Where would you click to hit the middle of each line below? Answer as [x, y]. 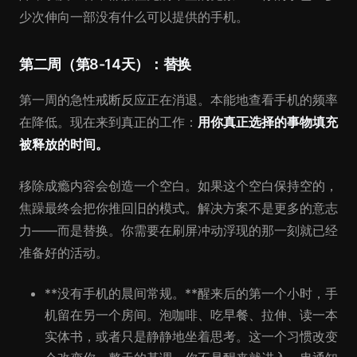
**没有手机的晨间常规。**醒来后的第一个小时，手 [191, 293]
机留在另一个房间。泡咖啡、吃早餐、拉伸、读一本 [191, 315]
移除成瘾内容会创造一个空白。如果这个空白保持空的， [178, 186]
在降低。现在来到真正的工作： [108, 122]
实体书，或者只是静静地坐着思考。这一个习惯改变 [191, 336]
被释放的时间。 [64, 144]
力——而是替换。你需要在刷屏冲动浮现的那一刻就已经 [178, 230]
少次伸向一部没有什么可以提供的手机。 [134, 17]
